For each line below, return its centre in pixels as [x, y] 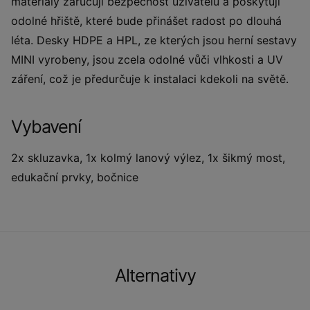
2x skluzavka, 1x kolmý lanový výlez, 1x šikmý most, [148, 158]
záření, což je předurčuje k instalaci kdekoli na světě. [152, 79]
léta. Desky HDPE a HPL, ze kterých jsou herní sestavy [154, 40]
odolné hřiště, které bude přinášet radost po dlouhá [146, 21]
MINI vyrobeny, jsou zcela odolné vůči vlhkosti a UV [147, 60]
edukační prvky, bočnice [75, 177]
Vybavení [46, 127]
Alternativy [155, 275]
